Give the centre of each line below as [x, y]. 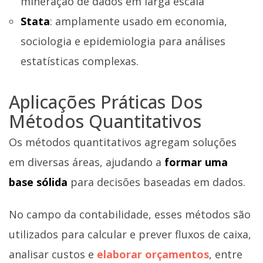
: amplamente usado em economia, [139, 21]
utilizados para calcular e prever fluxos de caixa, [130, 235]
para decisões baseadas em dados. [158, 182]
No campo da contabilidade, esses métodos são [130, 215]
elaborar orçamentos [153, 254]
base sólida [40, 182]
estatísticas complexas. [80, 61]
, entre [226, 254]
